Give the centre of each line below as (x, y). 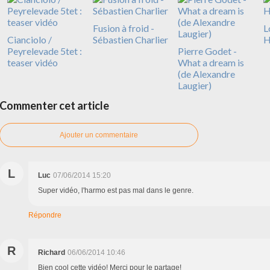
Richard (52, 253)
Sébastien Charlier (130, 39)
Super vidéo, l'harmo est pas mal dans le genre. (116, 190)
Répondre (45, 215)
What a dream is (211, 62)
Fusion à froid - (123, 28)
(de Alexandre (206, 74)
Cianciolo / (30, 39)
